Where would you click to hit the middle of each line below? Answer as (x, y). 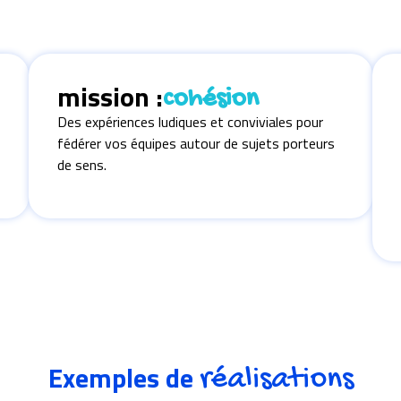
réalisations (276, 380)
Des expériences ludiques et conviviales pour (190, 122)
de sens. (82, 165)
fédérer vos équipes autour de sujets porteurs (196, 143)
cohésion (211, 100)
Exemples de (124, 378)
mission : (110, 97)
